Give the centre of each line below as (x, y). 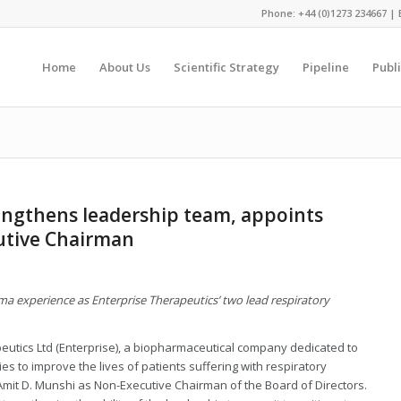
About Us (124, 67)
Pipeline (325, 67)
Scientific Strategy (226, 67)
